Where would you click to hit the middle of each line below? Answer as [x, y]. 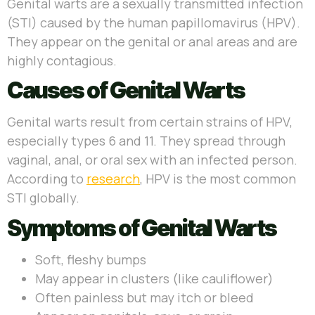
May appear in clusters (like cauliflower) [154, 278]
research [113, 179]
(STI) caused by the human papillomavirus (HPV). [154, 22]
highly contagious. [62, 60]
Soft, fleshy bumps [91, 259]
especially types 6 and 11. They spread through [146, 141]
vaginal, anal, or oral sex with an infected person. [152, 160]
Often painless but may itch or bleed [144, 297]
